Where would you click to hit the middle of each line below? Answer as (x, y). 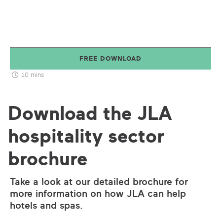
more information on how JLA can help (98, 193)
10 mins (32, 75)
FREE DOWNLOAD (110, 58)
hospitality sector (86, 135)
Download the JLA (90, 113)
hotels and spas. (46, 205)
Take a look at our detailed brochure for (99, 181)
